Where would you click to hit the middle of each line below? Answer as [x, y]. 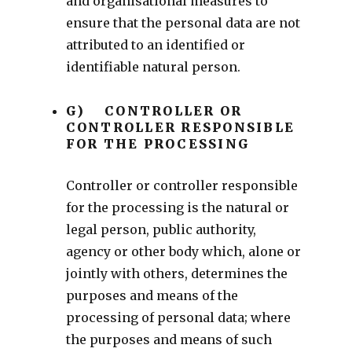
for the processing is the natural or [177, 207]
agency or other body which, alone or [183, 251]
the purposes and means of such [169, 339]
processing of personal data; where [178, 317]
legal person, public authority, [161, 229]
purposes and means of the [152, 295]
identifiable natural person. [153, 66]
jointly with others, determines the [176, 273]
